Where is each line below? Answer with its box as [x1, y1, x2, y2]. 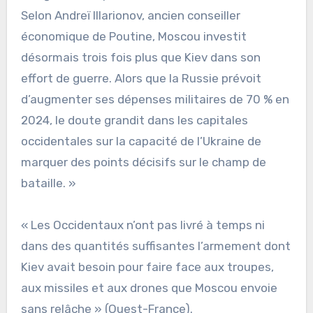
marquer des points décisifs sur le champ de [20, 155, 266, 170]
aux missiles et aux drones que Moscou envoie [20, 281, 277, 296]
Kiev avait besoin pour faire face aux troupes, [20, 260, 274, 275]
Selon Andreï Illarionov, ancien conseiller [20, 8, 240, 23]
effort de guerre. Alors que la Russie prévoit [20, 71, 261, 86]
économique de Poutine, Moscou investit [20, 29, 247, 44]
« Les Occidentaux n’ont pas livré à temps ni [20, 218, 265, 233]
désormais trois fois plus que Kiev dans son [20, 50, 261, 65]
